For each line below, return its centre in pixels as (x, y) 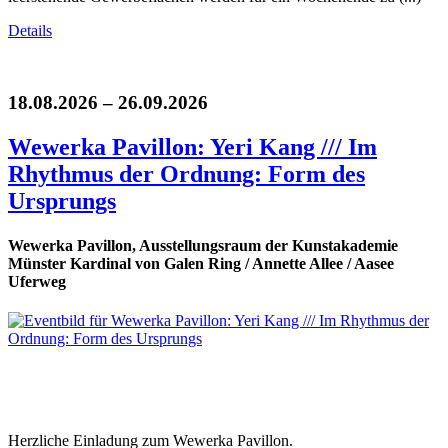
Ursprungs (62, 201)
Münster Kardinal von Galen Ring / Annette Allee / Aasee (201, 263)
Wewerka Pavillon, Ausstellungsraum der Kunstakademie (203, 245)
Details (30, 30)
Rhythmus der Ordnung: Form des (186, 174)
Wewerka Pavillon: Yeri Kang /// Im (192, 147)
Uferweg (37, 281)
